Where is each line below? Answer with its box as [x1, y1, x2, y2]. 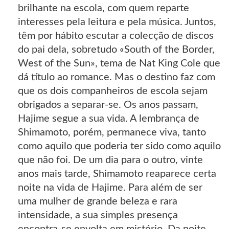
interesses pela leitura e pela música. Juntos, [18, 17, 216, 28]
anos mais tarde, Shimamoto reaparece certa [18, 169, 216, 179]
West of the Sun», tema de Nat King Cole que [18, 58, 220, 69]
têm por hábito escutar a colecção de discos [18, 31, 214, 41]
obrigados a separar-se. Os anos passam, [18, 100, 198, 110]
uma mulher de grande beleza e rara [18, 196, 177, 207]
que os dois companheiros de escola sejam [18, 86, 208, 97]
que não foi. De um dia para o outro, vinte [18, 155, 203, 166]
